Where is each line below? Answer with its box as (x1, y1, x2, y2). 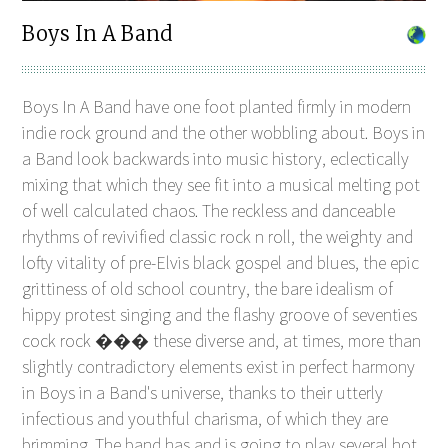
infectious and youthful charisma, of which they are (22, 406, 389, 430)
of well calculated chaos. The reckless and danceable (22, 198, 396, 222)
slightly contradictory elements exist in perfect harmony (22, 354, 416, 378)
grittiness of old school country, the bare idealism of (22, 276, 394, 300)
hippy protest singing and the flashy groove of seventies (22, 302, 418, 326)
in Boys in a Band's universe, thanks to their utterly (22, 380, 384, 404)
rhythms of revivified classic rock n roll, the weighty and (22, 224, 414, 248)
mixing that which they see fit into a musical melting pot (22, 172, 421, 196)
